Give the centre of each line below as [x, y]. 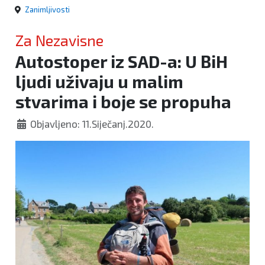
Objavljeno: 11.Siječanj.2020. [92, 124]
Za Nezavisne [59, 41]
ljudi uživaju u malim [99, 82]
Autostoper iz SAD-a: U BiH [122, 62]
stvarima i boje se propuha [123, 102]
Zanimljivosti [47, 10]
